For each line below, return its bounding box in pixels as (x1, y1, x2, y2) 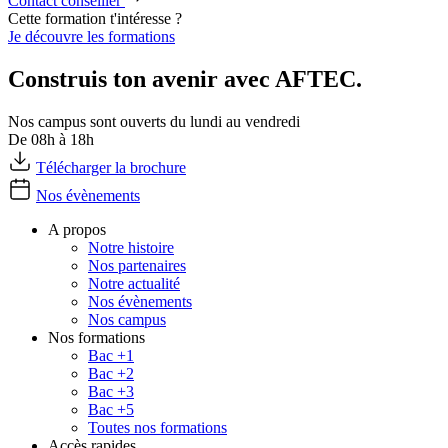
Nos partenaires (88, 256, 186, 274)
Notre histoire (88, 238, 174, 256)
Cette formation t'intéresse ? (8, 9, 182, 27)
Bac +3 (88, 382, 134, 400)
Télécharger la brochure (36, 158, 186, 176)
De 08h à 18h (8, 130, 94, 148)
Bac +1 (88, 346, 134, 364)
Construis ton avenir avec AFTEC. (8, 65, 362, 92)
